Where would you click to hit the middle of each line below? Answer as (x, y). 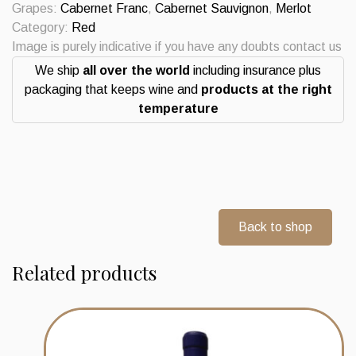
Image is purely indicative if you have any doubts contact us (177, 47)
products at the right (266, 90)
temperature (178, 109)
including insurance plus (255, 71)
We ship (59, 71)
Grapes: (36, 9)
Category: (42, 28)
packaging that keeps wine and (112, 90)
